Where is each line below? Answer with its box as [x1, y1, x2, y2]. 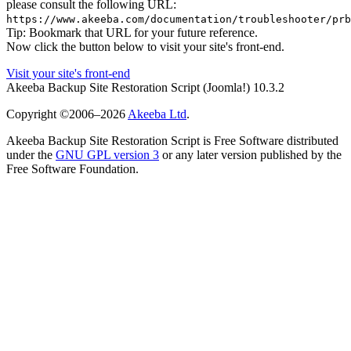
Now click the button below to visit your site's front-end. [6, 40, 284, 54]
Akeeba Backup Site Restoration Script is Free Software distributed [6, 134, 338, 148]
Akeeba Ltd [128, 107, 186, 121]
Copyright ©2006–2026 [6, 107, 128, 121]
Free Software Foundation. [6, 162, 139, 176]
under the [6, 148, 56, 162]
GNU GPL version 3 [56, 148, 159, 162]
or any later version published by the [159, 148, 342, 162]
